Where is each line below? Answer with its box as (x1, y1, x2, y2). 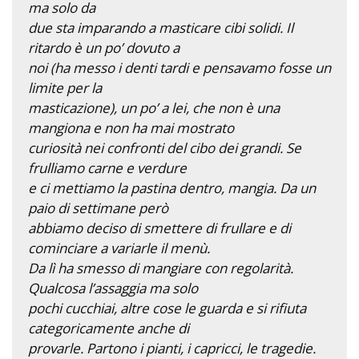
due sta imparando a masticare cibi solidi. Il (28, 18, 293, 37)
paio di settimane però (28, 198, 168, 217)
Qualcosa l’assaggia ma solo (28, 278, 198, 297)
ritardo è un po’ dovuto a (28, 38, 179, 57)
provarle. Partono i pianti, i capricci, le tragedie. (28, 338, 316, 357)
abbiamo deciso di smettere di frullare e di (28, 218, 291, 237)
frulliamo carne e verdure (28, 158, 187, 177)
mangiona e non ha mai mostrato (28, 118, 234, 137)
